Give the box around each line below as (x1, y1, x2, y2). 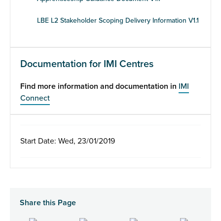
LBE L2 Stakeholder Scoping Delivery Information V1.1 (37, 16, 199, 25)
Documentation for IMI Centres (20, 58, 153, 70)
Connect (20, 93, 50, 103)
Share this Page (20, 198, 76, 208)
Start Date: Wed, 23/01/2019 (20, 136, 115, 146)
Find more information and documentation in (20, 81, 179, 91)
